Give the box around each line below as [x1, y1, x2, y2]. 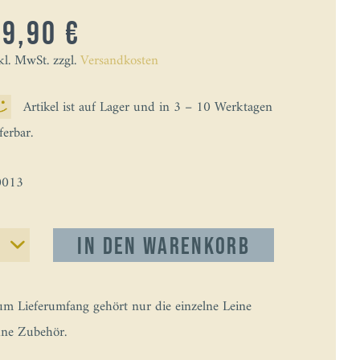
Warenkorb [142, 233, 251, 262]
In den [77, 233, 137, 262]
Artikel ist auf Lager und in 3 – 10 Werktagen [22, 96, 272, 120]
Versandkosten [80, 49, 158, 73]
